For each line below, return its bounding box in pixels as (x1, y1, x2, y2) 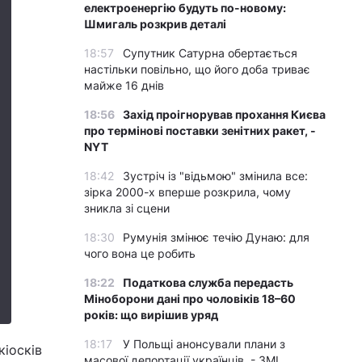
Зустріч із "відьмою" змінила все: (123, 169, 308, 183)
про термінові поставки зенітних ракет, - (84, 124, 316, 137)
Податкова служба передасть (123, 276, 293, 289)
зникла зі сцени (84, 201, 170, 215)
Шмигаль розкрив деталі (84, 17, 226, 31)
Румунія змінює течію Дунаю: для (123, 230, 309, 244)
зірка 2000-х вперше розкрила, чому (84, 185, 291, 199)
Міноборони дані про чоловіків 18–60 (84, 292, 296, 305)
